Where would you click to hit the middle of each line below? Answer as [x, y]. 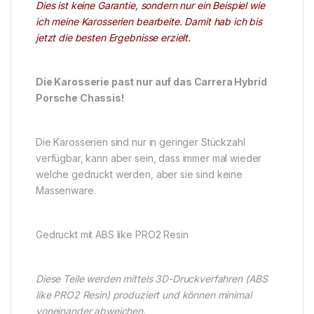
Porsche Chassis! [80, 97]
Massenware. [66, 190]
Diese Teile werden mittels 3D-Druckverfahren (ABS [152, 278]
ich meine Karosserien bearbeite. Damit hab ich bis [149, 21]
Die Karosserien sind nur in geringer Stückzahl [141, 142]
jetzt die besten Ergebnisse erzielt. [113, 37]
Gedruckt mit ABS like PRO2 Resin [112, 234]
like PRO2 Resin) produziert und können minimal [144, 294]
